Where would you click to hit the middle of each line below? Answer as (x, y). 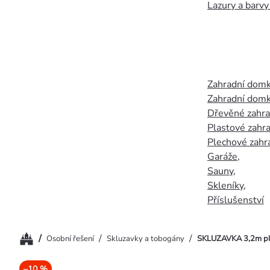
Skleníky (225, 186)
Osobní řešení (70, 238)
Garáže (222, 157)
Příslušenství (236, 200)
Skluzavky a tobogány (146, 238)
